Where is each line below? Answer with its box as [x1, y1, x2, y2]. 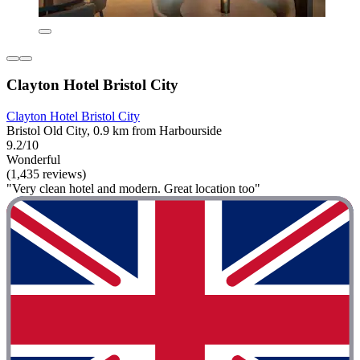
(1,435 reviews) [6, 166, 86, 181]
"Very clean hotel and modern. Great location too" [6, 181, 260, 195]
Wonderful [6, 152, 60, 166]
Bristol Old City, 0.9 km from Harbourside [6, 123, 222, 137]
